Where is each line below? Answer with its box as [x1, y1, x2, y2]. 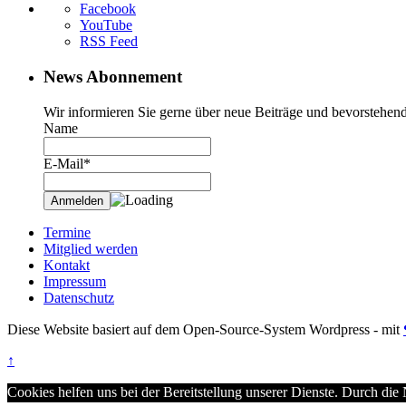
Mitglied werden [43, 240, 138, 256]
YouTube [80, 17, 132, 34]
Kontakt [43, 256, 90, 273]
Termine [43, 224, 91, 240]
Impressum [43, 273, 106, 289]
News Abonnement [43, 67, 182, 87]
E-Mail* [43, 155, 91, 171]
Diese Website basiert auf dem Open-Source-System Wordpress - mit [7, 321, 403, 337]
